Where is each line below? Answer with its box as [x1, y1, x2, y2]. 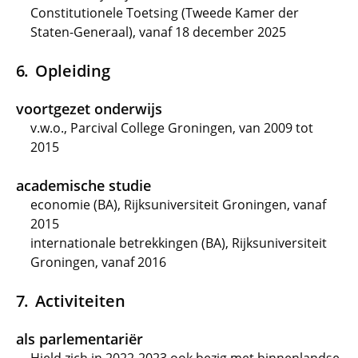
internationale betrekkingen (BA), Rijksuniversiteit [30, 234, 327, 252]
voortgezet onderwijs [16, 99, 162, 118]
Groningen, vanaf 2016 [30, 253, 166, 271]
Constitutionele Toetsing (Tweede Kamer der [30, 4, 299, 22]
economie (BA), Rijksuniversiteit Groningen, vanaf [30, 196, 326, 213]
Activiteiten [34, 289, 125, 312]
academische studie [16, 176, 151, 195]
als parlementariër [16, 329, 143, 348]
